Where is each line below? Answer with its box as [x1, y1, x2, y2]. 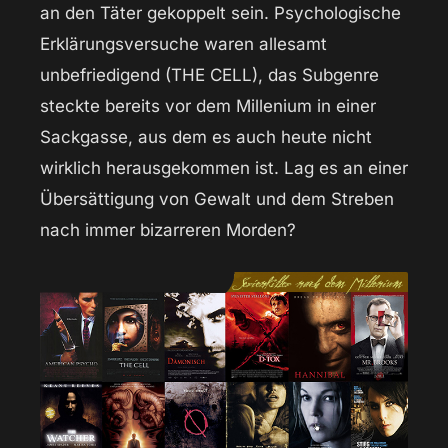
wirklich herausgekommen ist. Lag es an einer [40, 158, 408, 179]
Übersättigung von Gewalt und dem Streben [40, 189, 394, 210]
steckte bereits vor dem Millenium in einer [40, 96, 376, 117]
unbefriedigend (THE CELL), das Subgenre [40, 65, 379, 86]
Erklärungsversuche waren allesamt [40, 34, 327, 55]
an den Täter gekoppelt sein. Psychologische [40, 3, 401, 24]
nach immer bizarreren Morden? [40, 220, 296, 241]
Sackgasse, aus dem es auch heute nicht [40, 127, 372, 148]
